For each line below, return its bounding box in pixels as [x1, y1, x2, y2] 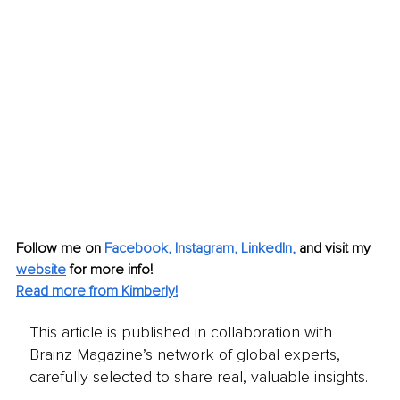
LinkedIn [241, 238, 292, 257]
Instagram [175, 238, 234, 257]
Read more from [16, 281, 121, 300]
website [16, 260, 66, 279]
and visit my [299, 238, 374, 257]
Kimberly [121, 281, 175, 300]
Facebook [104, 238, 168, 257]
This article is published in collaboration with [29, 322, 332, 343]
